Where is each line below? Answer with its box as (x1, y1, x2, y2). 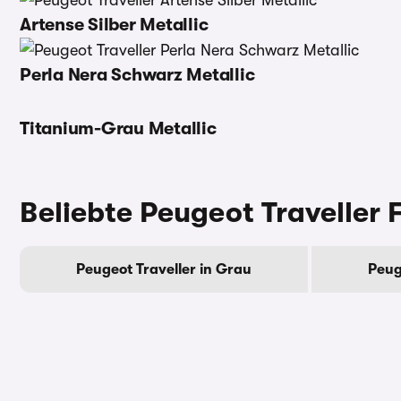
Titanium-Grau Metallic (20, 118, 217, 139)
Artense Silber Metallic (20, 14, 209, 35)
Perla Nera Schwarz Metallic (20, 64, 255, 85)
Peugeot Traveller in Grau (76, 260, 252, 277)
